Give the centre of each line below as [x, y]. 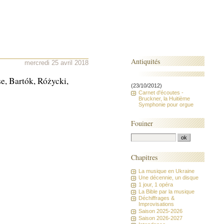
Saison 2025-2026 [161, 211]
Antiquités [146, 61]
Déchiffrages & [157, 198]
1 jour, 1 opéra [156, 184]
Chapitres [144, 157]
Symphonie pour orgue [166, 104]
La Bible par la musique [167, 191]
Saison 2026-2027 [161, 218]
